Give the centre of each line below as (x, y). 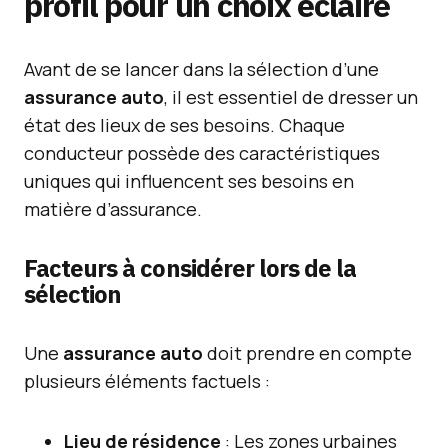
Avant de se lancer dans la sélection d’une (201, 69)
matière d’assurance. (113, 209)
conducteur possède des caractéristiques (202, 153)
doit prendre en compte (307, 353)
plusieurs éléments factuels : (147, 381)
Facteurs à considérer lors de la (190, 268)
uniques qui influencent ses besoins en (189, 181)
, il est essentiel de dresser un (291, 97)
